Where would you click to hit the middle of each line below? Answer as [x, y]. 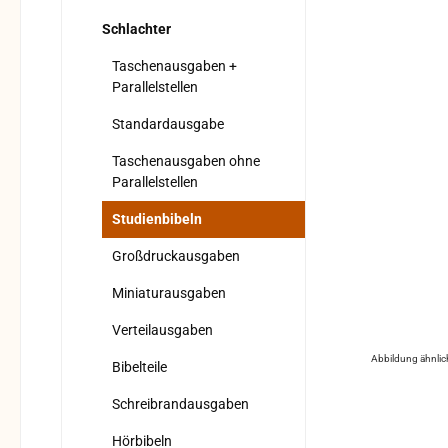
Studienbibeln [157, 219]
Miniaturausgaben [169, 293]
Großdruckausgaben [176, 256]
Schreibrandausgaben [180, 404]
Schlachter [136, 29]
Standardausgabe [168, 124]
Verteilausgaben [162, 330]
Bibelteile [139, 367]
